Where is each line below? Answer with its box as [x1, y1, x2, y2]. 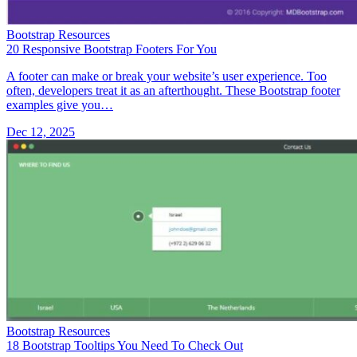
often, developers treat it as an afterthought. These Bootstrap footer [6, 83, 340, 97]
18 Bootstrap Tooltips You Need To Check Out [6, 338, 243, 352]
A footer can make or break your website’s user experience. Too [6, 69, 327, 83]
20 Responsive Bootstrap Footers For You [6, 41, 217, 56]
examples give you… [6, 97, 113, 112]
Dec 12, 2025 [6, 124, 75, 139]
